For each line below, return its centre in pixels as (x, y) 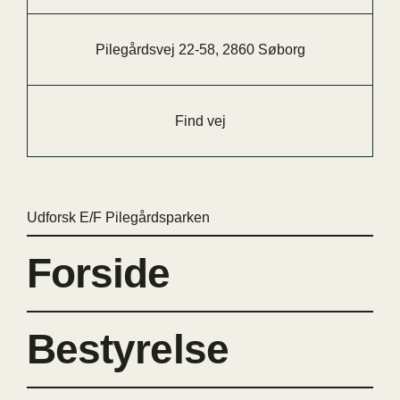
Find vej (200, 121)
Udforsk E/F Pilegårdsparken (118, 218)
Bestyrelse (127, 350)
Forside (98, 274)
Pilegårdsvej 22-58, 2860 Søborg (200, 50)
